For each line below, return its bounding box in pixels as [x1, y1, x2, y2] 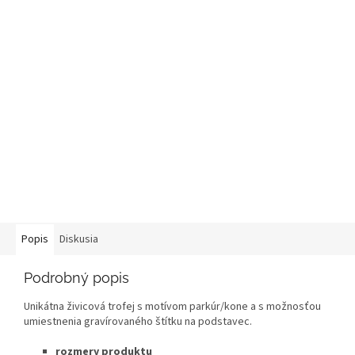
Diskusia [59, 231, 98, 247]
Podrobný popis [24, 269, 129, 286]
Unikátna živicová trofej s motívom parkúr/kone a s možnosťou [24, 298, 321, 315]
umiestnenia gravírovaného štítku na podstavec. [24, 313, 254, 330]
